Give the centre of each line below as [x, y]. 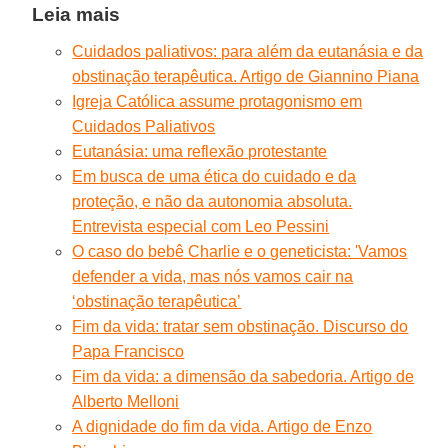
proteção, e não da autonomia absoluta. [212, 201]
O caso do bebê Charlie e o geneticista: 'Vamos [240, 251]
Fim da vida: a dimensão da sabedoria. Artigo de [243, 376]
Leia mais [76, 14]
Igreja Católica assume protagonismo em [217, 101]
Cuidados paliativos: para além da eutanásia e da [248, 51]
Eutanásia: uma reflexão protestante [200, 151]
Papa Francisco [128, 351]
